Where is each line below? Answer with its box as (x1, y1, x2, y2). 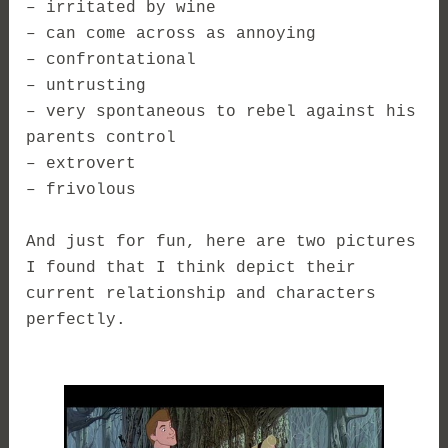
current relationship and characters (26, 285, 377, 304)
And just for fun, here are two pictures (26, 233, 417, 252)
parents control (26, 129, 177, 148)
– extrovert (26, 155, 137, 174)
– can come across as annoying (26, 25, 317, 44)
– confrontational (26, 51, 197, 70)
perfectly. (26, 311, 127, 330)
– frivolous (26, 181, 137, 200)
